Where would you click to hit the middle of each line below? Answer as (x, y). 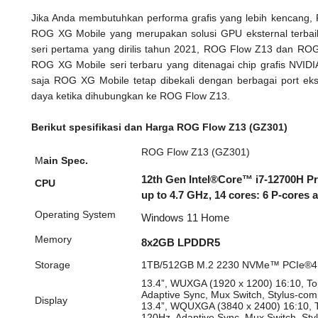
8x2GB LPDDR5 (180, 243)
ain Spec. (65, 160)
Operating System (75, 214)
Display (51, 300)
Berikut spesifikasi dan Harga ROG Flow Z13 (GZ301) (159, 127)
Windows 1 (166, 218)
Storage (52, 265)
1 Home (210, 218)
